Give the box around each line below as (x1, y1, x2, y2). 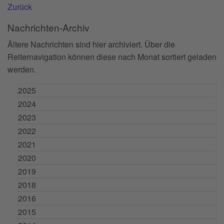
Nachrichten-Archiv (7, 20, 89, 34)
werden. (7, 63, 36, 75)
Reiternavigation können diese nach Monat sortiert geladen (7, 50, 216, 62)
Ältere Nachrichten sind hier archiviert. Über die (7, 38, 175, 50)
